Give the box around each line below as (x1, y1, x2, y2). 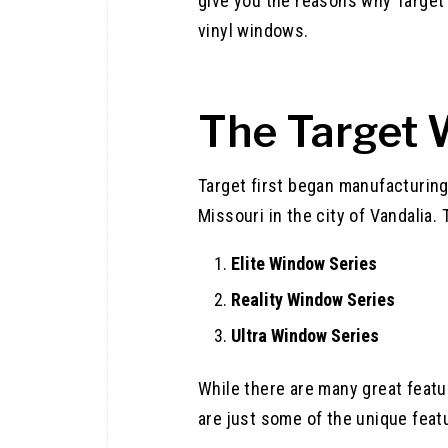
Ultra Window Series (231, 324, 379, 346)
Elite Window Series (231, 252, 377, 274)
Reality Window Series (231, 288, 395, 310)
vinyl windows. (198, 20, 309, 42)
